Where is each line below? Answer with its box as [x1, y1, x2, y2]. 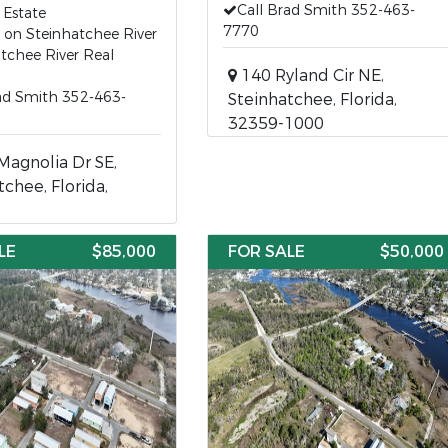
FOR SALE [227, 241, 305, 262]
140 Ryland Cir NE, [236, 65, 384, 86]
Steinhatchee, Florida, [227, 89, 397, 110]
